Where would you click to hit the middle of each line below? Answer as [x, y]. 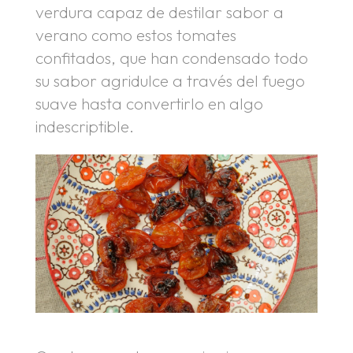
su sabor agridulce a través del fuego [170, 81]
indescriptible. [84, 126]
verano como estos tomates [136, 35]
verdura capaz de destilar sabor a [159, 12]
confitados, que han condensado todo [171, 58]
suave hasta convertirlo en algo [149, 104]
